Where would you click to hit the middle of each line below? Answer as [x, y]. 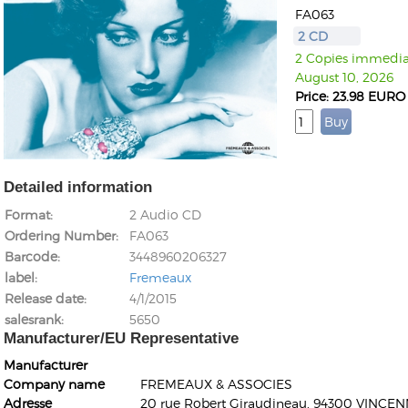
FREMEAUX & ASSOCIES [216, 383]
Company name [54, 383]
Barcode [31, 256]
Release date [44, 298]
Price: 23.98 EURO [350, 96]
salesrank [33, 319]
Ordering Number [60, 235]
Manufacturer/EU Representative [121, 338]
